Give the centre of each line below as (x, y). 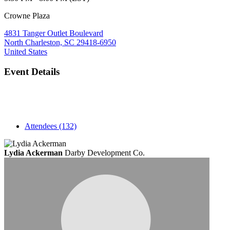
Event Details (32, 71)
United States (26, 51)
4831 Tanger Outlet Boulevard (54, 33)
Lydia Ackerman (33, 153)
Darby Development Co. (105, 153)
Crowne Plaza (27, 15)
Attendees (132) (51, 126)
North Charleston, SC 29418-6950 (60, 42)
